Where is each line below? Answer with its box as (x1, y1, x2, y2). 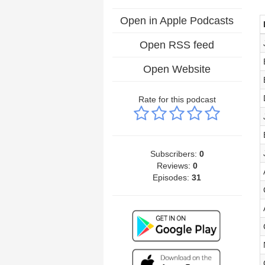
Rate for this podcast (138, 95, 216, 104)
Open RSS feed (140, 39, 215, 51)
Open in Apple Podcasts (120, 15, 234, 27)
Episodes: (153, 173, 192, 182)
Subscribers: (150, 149, 199, 159)
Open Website (143, 63, 211, 75)
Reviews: (156, 161, 193, 170)
